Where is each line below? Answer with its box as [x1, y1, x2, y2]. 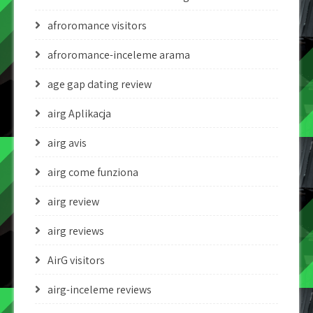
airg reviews [48, 224, 104, 238]
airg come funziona [48, 165, 138, 180]
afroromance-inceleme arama [48, 48, 190, 62]
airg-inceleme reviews [48, 282, 152, 297]
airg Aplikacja [48, 106, 111, 121]
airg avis [48, 136, 87, 150]
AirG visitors [48, 253, 105, 268]
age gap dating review [48, 77, 152, 92]
